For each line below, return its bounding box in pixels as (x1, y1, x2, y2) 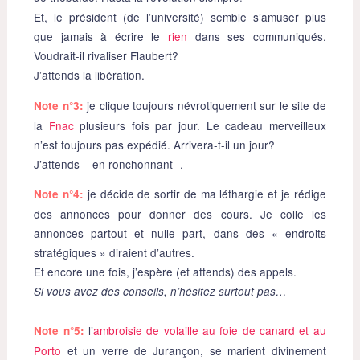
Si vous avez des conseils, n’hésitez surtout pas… (34, 284, 288, 300)
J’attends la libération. (34, 67, 145, 84)
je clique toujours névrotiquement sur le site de (87, 96, 326, 113)
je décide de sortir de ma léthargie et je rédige (87, 186, 326, 202)
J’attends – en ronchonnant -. (34, 155, 184, 172)
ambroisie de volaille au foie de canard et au (92, 322, 326, 339)
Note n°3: (34, 97, 84, 113)
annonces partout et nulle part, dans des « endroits (34, 225, 326, 242)
